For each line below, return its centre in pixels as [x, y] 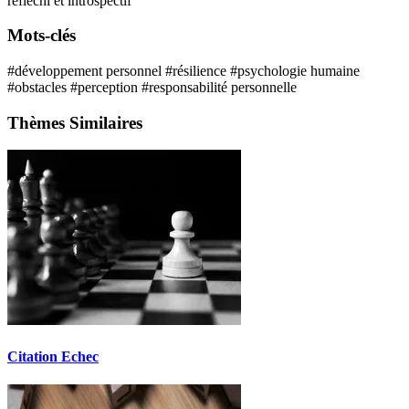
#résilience [198, 70]
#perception [106, 87]
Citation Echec [53, 356]
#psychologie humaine [295, 70]
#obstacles [39, 87]
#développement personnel [86, 70]
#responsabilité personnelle [219, 87]
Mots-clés [42, 36]
